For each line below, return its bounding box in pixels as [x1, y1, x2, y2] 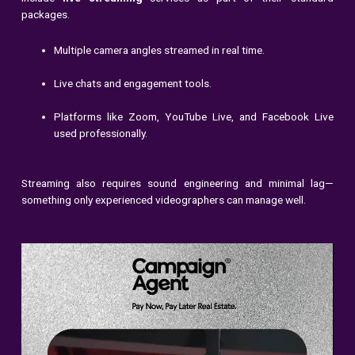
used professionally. [54, 127, 148, 140]
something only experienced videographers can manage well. [21, 193, 307, 206]
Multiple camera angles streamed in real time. [54, 44, 265, 57]
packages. [21, 8, 71, 21]
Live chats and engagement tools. [54, 77, 212, 90]
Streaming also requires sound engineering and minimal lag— [21, 176, 334, 189]
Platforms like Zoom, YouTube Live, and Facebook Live [54, 110, 334, 124]
